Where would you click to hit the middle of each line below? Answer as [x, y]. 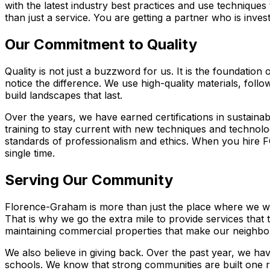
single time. [30, 153]
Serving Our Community [89, 180]
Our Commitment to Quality [101, 45]
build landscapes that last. [64, 96]
